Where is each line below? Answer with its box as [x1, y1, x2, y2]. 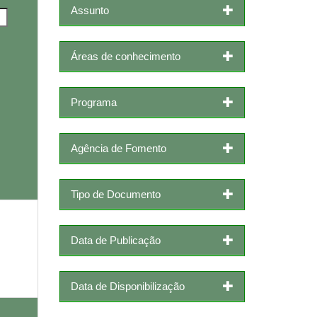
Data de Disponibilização [70, 279, 185, 292]
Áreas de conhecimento [70, 50, 180, 62]
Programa [70, 96, 117, 108]
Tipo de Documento [70, 188, 161, 200]
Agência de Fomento [70, 142, 166, 154]
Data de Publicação [70, 234, 161, 246]
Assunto [70, 4, 109, 16]
